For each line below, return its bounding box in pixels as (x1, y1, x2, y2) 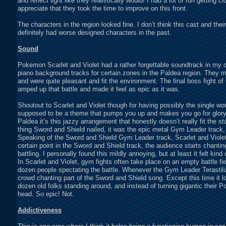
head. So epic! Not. (18, 190, 74, 198)
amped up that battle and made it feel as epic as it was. (18, 85, 180, 93)
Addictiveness (18, 206, 62, 214)
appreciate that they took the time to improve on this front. (18, 5, 188, 12)
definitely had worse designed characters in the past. (18, 29, 172, 36)
